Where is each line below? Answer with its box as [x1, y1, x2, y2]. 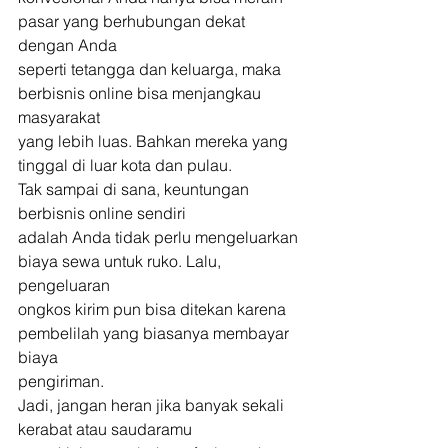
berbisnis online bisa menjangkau [18, 83, 265, 103]
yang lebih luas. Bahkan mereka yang [18, 131, 292, 151]
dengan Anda [18, 35, 117, 55]
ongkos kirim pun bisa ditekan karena [18, 299, 290, 319]
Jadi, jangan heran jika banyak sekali [18, 395, 288, 415]
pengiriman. [18, 371, 108, 391]
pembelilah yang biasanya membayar [18, 323, 293, 343]
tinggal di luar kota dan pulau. [18, 155, 236, 175]
